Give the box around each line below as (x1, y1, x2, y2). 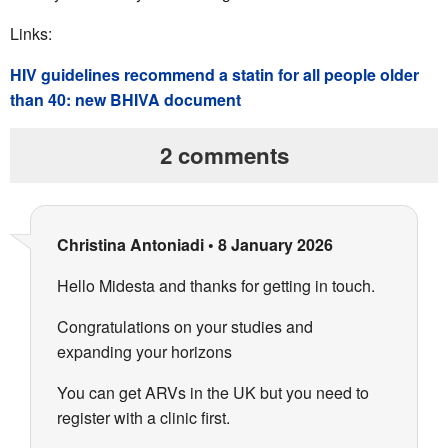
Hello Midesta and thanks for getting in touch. (57, 274, 375, 298)
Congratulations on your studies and (57, 315, 313, 339)
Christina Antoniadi (57, 233, 204, 257)
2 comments (159, 138, 289, 171)
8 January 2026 (218, 233, 333, 257)
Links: (10, 21, 52, 45)
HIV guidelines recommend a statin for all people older (10, 62, 419, 86)
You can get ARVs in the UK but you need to (57, 381, 369, 405)
